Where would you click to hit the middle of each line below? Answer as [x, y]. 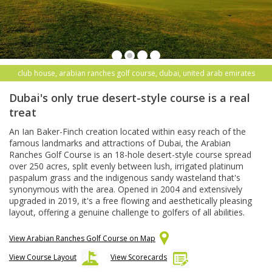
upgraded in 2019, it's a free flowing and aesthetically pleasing [131, 201]
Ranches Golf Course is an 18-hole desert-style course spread [130, 155]
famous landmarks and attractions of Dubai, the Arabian [120, 143]
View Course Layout [43, 257]
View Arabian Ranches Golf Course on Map [82, 239]
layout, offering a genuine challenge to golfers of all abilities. [128, 212]
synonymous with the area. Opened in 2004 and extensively [126, 189]
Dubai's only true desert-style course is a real [130, 98]
